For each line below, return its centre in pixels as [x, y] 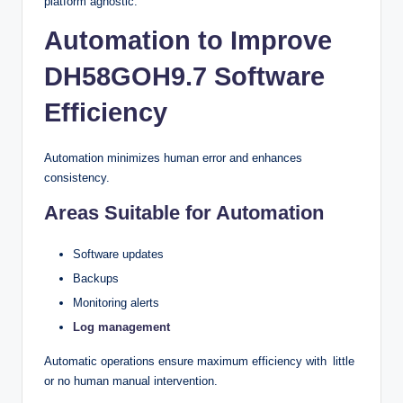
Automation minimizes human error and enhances [173, 158]
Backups [96, 279]
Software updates [118, 255]
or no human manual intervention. [131, 381]
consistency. [77, 178]
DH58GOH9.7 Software [184, 77]
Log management [121, 327]
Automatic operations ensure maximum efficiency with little [199, 362]
